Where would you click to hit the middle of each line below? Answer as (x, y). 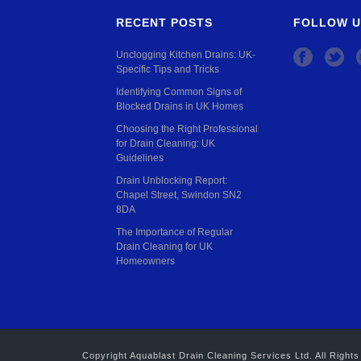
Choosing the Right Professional (187, 129)
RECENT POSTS (164, 23)
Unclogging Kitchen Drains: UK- (186, 55)
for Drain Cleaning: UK (166, 143)
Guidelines (140, 158)
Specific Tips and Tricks (168, 69)
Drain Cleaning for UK (164, 247)
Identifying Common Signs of (179, 92)
